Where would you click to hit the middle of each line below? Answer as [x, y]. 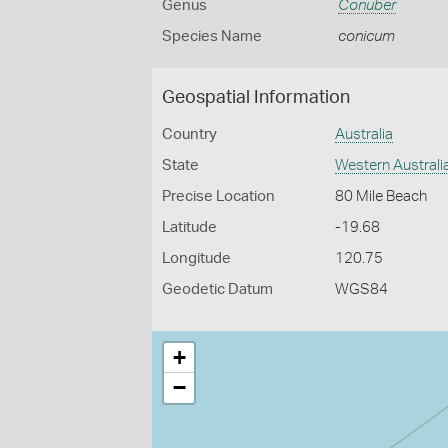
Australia [364, 134]
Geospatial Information [256, 98]
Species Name [212, 36]
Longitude [196, 258]
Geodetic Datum [217, 289]
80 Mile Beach [381, 196]
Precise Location [218, 196]
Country [189, 134]
